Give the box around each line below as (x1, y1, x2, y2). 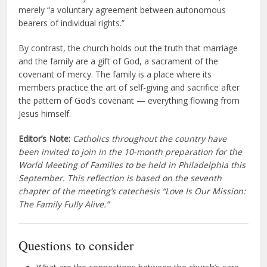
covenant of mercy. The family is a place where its (18, 68, 212, 80)
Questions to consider (18, 236, 134, 254)
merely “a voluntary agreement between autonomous (18, 4, 226, 15)
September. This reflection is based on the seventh (18, 172, 222, 184)
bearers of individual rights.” (18, 17, 125, 29)
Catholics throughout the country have (70, 132, 227, 144)
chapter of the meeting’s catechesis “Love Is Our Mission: (18, 185, 246, 197)
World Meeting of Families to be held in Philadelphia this (18, 159, 246, 170)
